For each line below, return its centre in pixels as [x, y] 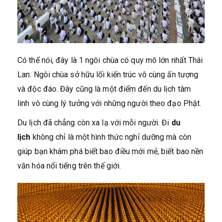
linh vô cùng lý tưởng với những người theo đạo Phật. [110, 104]
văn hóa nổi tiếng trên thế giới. [69, 166]
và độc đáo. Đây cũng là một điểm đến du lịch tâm [104, 89]
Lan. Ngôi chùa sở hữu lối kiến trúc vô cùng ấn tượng [108, 75]
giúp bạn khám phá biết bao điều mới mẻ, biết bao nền [111, 152]
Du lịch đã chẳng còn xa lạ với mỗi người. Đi [94, 123]
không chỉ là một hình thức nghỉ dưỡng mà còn [111, 137]
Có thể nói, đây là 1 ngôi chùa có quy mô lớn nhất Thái [110, 60]
